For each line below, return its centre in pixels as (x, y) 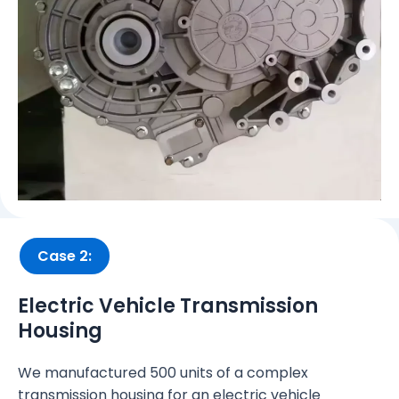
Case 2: (65, 256)
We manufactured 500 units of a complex (163, 373)
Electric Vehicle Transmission (168, 306)
